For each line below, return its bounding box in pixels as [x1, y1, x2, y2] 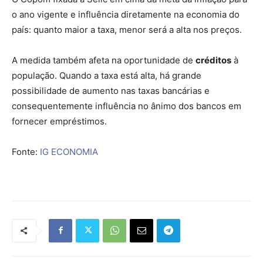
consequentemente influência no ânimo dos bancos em [12, 100, 241, 112]
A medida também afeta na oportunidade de [12, 54, 195, 66]
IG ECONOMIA [40, 146, 98, 157]
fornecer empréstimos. [12, 115, 109, 127]
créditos [195, 54, 231, 66]
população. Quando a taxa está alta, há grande [12, 69, 201, 81]
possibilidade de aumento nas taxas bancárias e [12, 85, 210, 96]
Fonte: [12, 146, 40, 157]
